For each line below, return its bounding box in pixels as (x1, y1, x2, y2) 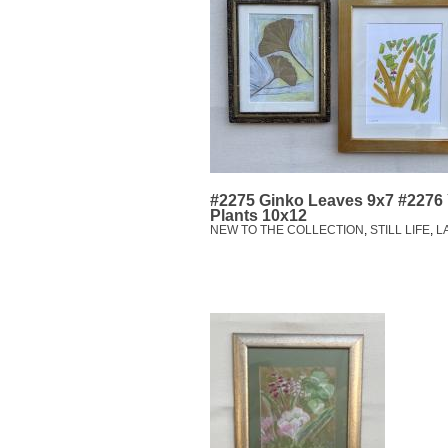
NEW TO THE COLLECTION (210, 223, 364, 238)
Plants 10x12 (210, 207, 307, 225)
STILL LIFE (370, 223, 430, 238)
